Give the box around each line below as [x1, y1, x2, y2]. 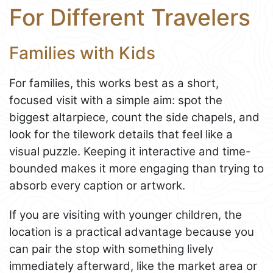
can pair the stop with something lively [9, 242, 213, 257]
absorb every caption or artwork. [9, 179, 185, 193]
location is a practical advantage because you [9, 225, 254, 239]
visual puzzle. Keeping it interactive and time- [9, 144, 251, 159]
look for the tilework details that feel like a [9, 127, 233, 142]
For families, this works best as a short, [9, 76, 219, 91]
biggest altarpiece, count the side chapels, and [9, 110, 260, 125]
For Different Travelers [9, 4, 250, 32]
